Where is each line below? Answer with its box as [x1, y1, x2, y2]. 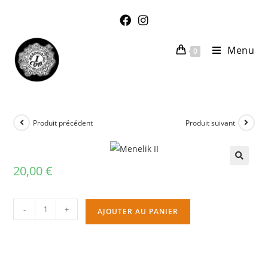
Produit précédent [33, 117, 93, 128]
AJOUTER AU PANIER [98, 206, 179, 217]
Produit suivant [185, 117, 235, 128]
